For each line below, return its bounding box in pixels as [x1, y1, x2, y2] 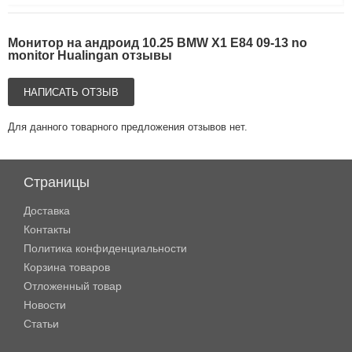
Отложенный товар [24, 279, 122, 292]
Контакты [24, 222, 71, 236]
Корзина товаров [24, 260, 110, 273]
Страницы [24, 174, 90, 190]
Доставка [24, 203, 70, 217]
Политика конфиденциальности [24, 241, 187, 255]
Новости [24, 298, 66, 311]
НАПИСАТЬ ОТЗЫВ [24, 86, 119, 98]
